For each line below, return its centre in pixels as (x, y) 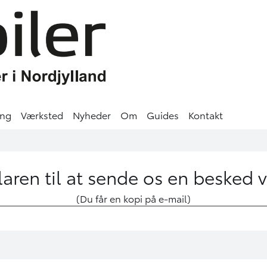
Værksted (42, 115)
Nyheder (92, 115)
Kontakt (206, 115)
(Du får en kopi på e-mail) (133, 198)
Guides (163, 115)
